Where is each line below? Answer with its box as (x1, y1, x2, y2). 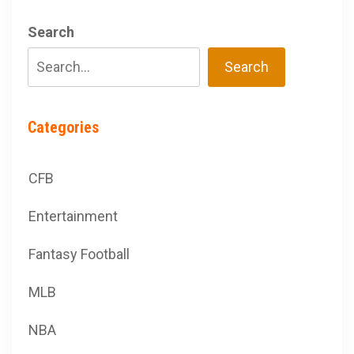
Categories (28, 118, 99, 137)
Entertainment (28, 208, 118, 224)
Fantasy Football (28, 246, 130, 262)
